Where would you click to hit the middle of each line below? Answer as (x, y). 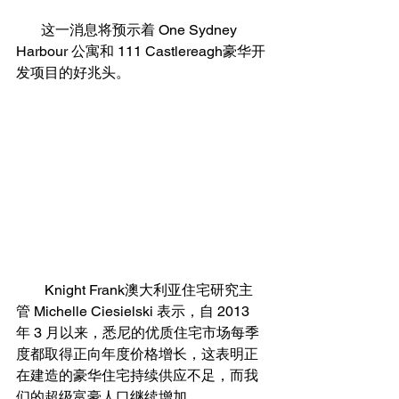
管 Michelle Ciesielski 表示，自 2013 (134, 311)
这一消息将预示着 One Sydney (28, 29)
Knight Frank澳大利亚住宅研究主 (30, 289)
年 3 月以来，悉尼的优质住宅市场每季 (138, 332)
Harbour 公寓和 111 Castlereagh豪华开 (141, 51)
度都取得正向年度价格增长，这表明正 (137, 354)
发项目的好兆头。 (73, 72)
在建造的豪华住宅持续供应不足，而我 (137, 375)
